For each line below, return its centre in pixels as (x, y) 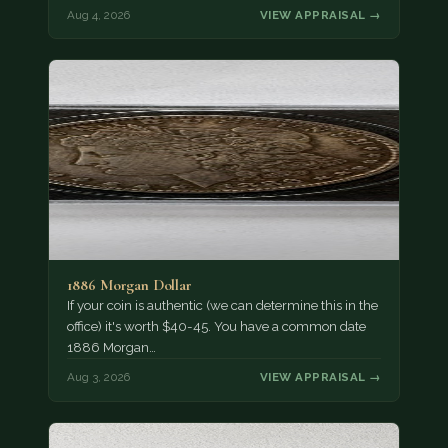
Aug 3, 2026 (98, 377)
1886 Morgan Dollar (129, 284)
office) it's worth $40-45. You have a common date (216, 326)
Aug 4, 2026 (98, 14)
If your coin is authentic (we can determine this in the (222, 305)
